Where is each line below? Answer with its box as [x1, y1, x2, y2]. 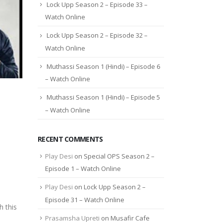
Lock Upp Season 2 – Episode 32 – [47, 31, 148, 40]
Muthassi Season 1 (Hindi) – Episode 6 [47, 61, 160, 71]
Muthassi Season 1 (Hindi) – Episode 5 [47, 93, 160, 102]
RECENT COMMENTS [38, 134, 103, 144]
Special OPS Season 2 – [84, 151, 155, 161]
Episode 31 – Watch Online [45, 195, 124, 204]
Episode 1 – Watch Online [45, 164, 121, 173]
